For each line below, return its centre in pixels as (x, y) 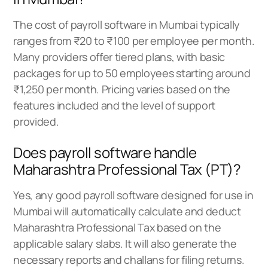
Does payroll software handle (105, 152)
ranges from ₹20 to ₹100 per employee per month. (134, 40)
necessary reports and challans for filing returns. (129, 259)
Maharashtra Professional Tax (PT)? (127, 169)
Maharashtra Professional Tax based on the (117, 227)
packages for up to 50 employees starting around (132, 73)
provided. (36, 121)
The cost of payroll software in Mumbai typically (127, 24)
